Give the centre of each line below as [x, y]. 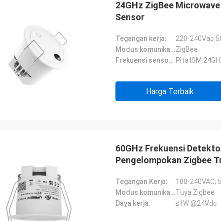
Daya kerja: [133, 203]
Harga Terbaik [170, 92]
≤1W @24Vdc [196, 203]
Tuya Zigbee [195, 192]
